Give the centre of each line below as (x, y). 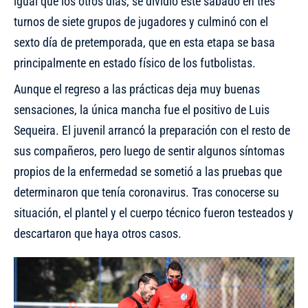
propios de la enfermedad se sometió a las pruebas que (148, 172)
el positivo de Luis (226, 110)
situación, (39, 213)
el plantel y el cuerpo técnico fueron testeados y (179, 213)
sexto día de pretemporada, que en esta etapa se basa (144, 42)
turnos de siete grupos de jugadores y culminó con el (141, 22)
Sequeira (35, 130)
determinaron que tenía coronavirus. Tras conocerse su (146, 192)
